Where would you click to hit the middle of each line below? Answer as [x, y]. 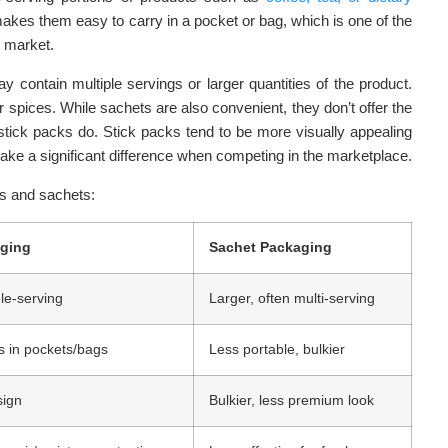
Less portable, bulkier [277, 349]
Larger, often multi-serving [292, 298]
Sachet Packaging [270, 247]
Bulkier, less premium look [291, 400]
